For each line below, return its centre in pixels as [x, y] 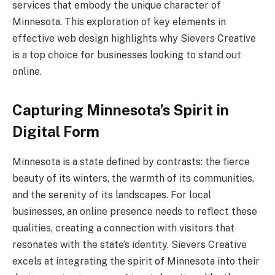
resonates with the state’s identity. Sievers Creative [130, 244]
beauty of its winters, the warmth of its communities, [133, 178]
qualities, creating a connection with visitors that [123, 228]
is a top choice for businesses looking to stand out [127, 55]
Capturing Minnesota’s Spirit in [121, 110]
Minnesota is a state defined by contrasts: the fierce [131, 161]
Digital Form [56, 131]
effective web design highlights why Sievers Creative [134, 38]
